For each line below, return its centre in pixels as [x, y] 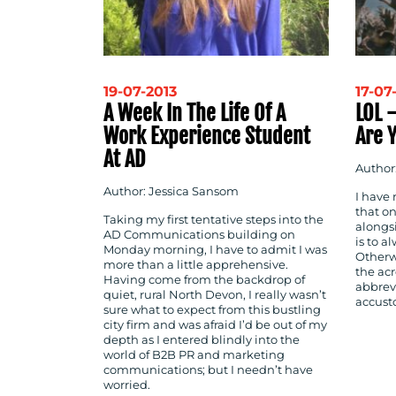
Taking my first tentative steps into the [213, 220]
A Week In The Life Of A [194, 113]
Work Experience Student [207, 136]
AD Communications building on [199, 235]
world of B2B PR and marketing [194, 355]
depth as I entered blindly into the [202, 340]
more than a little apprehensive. [196, 265]
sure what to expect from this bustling [212, 310]
